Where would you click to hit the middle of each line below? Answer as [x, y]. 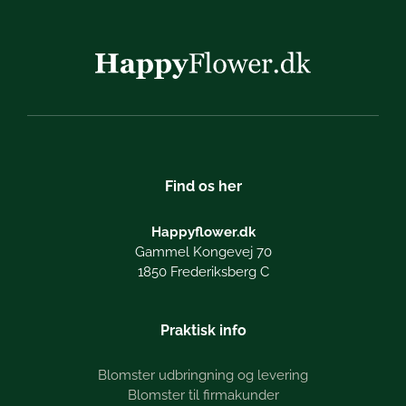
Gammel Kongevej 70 [203, 251]
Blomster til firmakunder [203, 396]
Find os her [203, 187]
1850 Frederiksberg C [203, 271]
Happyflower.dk [203, 232]
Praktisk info [203, 330]
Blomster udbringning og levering [203, 376]
